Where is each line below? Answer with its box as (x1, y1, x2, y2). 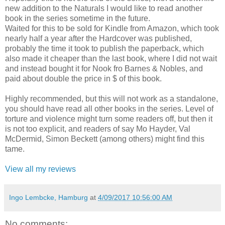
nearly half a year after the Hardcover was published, (5, 34, 192, 43)
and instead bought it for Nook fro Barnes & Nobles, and (5, 64, 203, 73)
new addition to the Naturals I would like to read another (5, 4, 202, 13)
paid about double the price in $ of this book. (5, 74, 162, 83)
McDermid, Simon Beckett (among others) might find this (5, 134, 204, 143)
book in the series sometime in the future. (5, 14, 150, 23)
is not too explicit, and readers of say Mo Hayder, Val (5, 124, 190, 133)
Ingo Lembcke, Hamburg (9, 193, 88, 201)
